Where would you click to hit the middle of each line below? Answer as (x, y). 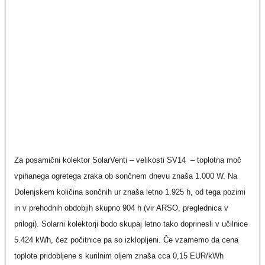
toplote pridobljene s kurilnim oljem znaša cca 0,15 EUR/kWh (119, 256)
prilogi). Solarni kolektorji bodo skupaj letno (89, 224)
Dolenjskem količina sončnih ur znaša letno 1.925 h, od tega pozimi (130, 192)
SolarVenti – (114, 160)
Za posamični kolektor (52, 160)
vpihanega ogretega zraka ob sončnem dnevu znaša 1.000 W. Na (126, 176)
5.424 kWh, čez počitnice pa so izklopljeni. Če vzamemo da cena (126, 240)
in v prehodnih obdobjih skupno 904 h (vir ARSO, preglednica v (121, 208)
